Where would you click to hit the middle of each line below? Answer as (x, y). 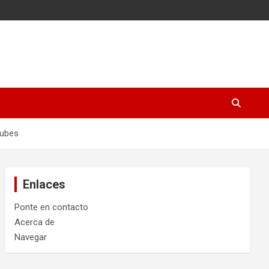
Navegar (31, 237)
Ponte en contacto (52, 207)
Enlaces (44, 184)
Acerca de (35, 222)
